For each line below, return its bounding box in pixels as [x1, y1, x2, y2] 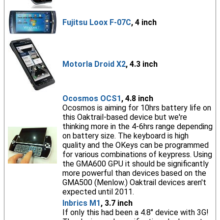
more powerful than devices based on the [62, 168, 206, 178]
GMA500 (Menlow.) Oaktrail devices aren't [62, 178, 206, 187]
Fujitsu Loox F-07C [62, 18, 131, 27]
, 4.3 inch [125, 59, 158, 69]
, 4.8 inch [121, 94, 153, 103]
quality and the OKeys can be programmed [62, 140, 209, 150]
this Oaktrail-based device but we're [62, 112, 187, 122]
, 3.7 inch [100, 198, 133, 208]
